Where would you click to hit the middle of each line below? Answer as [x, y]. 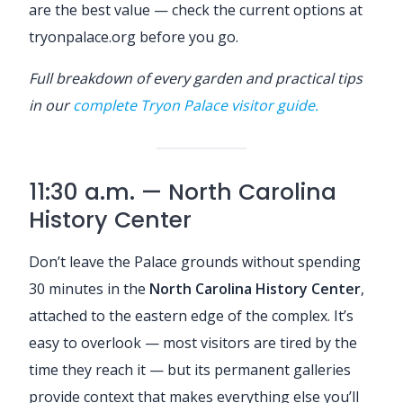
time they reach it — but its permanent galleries [190, 369]
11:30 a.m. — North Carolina [183, 192]
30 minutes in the [89, 288]
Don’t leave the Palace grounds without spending [195, 261]
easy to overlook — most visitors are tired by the [193, 342]
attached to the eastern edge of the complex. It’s [191, 315]
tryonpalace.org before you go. [134, 36]
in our [51, 105]
